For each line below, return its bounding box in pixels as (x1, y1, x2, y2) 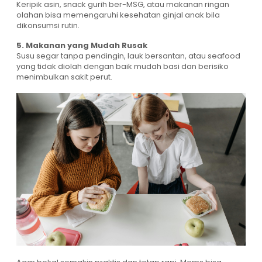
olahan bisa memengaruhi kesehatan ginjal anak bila (16, 9, 220, 20)
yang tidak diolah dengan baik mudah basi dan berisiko (16, 60, 229, 72)
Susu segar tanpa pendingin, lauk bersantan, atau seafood (16, 50, 240, 61)
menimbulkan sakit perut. (16, 71, 112, 82)
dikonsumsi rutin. (16, 19, 80, 31)
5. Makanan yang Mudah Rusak (16, 39, 147, 51)
